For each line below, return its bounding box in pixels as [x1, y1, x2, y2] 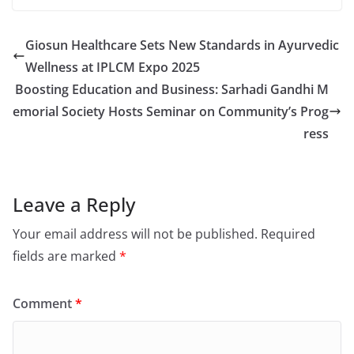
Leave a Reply [13, 190, 135, 217]
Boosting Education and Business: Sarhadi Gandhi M [15, 80, 329, 98]
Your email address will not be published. [13, 224, 258, 243]
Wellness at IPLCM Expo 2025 [25, 58, 200, 76]
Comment [13, 294, 75, 312]
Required [261, 224, 315, 243]
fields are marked [13, 247, 119, 265]
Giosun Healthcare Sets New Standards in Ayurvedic [25, 36, 339, 54]
